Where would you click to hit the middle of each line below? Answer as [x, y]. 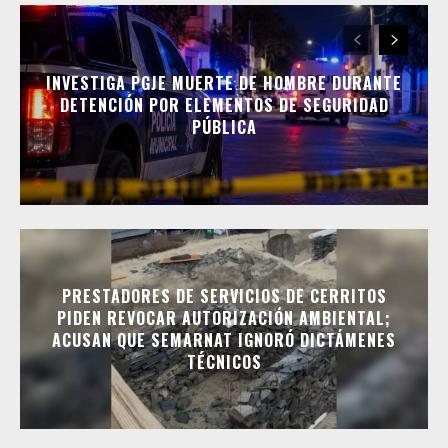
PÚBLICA [224, 126]
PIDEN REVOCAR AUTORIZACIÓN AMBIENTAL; [224, 317]
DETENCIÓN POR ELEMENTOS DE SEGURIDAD [224, 104]
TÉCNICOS [224, 361]
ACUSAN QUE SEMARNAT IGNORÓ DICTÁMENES [224, 339]
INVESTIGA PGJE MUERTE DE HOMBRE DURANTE [224, 82]
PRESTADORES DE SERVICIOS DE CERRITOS [224, 295]
